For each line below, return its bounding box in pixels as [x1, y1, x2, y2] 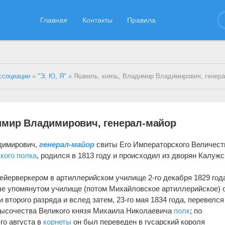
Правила [127, 16, 156, 24]
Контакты [82, 16, 113, 24]
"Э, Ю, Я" [38, 73, 67, 80]
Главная [40, 16, 68, 24]
